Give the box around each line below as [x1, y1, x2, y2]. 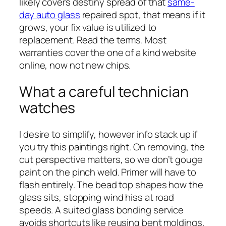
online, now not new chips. [19, 59, 131, 72]
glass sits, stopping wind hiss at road [19, 190, 175, 204]
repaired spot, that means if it [80, 8, 205, 22]
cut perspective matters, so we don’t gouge [19, 152, 203, 166]
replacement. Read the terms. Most [19, 33, 166, 47]
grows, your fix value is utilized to [19, 21, 157, 34]
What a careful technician [19, 81, 189, 101]
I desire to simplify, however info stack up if [19, 127, 198, 141]
